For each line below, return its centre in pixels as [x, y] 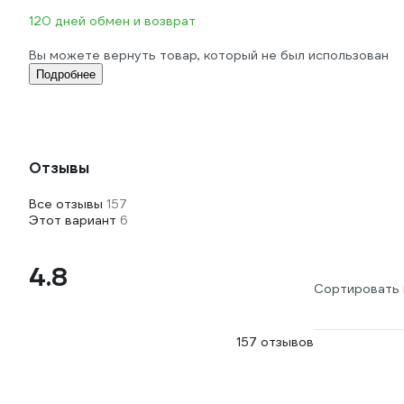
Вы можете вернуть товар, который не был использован [209, 55]
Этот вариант [74, 220]
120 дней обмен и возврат [112, 21]
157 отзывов [275, 342]
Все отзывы [68, 204]
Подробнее [66, 74]
